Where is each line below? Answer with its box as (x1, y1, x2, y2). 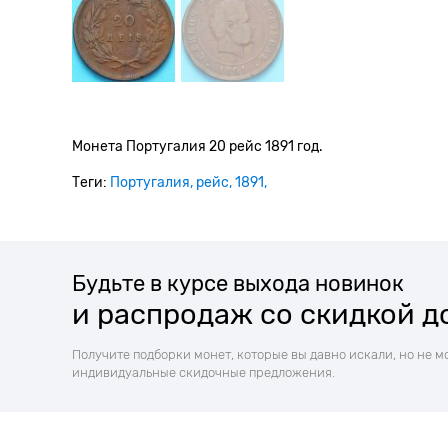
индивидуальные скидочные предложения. (72, 364, 335, 380)
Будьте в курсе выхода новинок (72, 269, 404, 297)
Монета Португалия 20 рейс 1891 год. (72, 137, 323, 155)
